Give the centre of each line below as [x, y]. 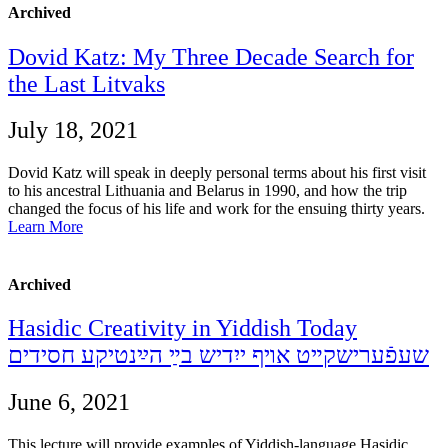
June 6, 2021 [69, 401]
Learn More [45, 227]
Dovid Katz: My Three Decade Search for [211, 56]
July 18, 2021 [73, 130]
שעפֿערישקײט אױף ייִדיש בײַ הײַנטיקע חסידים [218, 354]
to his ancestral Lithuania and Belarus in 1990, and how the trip [207, 191]
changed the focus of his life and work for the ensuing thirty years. [216, 209]
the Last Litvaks [86, 83]
